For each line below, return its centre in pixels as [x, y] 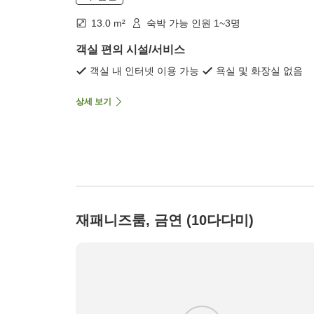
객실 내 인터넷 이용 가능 [144, 71]
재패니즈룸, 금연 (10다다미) [165, 220]
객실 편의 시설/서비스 [130, 50]
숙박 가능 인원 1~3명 [193, 23]
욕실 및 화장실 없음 [259, 71]
